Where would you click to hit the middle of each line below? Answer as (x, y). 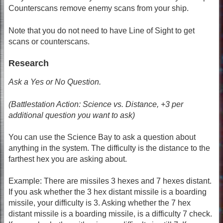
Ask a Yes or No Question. (55, 82)
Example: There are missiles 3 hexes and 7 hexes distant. (110, 181)
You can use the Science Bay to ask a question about (102, 137)
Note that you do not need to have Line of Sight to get (102, 30)
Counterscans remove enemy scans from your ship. (99, 8)
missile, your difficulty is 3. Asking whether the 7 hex (100, 203)
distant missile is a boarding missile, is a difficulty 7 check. (110, 214)
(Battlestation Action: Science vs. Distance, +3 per (96, 104)
